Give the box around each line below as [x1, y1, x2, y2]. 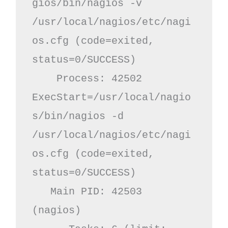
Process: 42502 [32, 72, 56, 84]
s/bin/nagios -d [32, 110, 124, 122]
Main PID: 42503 [32, 185, 50, 197]
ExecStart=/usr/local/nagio [32, 91, 191, 103]
